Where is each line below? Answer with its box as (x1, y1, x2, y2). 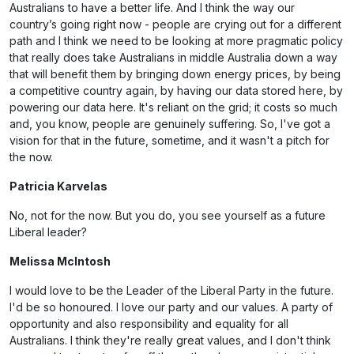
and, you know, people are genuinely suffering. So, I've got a (9, 117, 330, 130)
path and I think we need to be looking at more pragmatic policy (9, 34, 343, 47)
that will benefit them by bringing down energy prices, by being (9, 67, 341, 81)
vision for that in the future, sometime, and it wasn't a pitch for (9, 134, 330, 147)
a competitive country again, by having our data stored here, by (9, 84, 343, 97)
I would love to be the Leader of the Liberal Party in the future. (9, 284, 333, 297)
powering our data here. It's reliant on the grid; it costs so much (9, 100, 337, 114)
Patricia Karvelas (9, 179, 107, 193)
